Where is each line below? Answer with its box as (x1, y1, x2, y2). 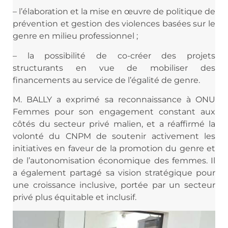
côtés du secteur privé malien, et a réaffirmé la (13, 119, 215, 129)
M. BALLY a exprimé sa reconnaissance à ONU (13, 94, 215, 104)
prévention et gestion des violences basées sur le (13, 19, 215, 29)
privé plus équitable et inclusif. (13, 192, 136, 202)
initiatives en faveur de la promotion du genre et (13, 143, 215, 153)
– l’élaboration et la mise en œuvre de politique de (13, 7, 215, 17)
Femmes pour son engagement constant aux (13, 106, 215, 117)
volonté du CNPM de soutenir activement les (13, 131, 215, 141)
